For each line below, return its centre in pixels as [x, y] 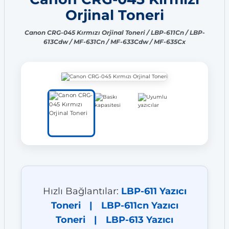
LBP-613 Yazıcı [140, 220]
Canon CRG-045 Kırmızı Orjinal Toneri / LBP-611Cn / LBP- [114, 33]
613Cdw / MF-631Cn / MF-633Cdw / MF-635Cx [114, 42]
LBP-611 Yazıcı [154, 191]
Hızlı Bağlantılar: [82, 191]
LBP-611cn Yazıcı [140, 205]
